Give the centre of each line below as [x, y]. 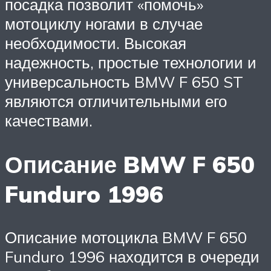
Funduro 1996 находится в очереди [132, 257]
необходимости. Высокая [96, 43]
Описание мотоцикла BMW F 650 [126, 237]
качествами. [49, 120]
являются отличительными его [116, 101]
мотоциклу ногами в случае [104, 23]
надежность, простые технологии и [131, 62]
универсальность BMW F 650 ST [124, 81]
